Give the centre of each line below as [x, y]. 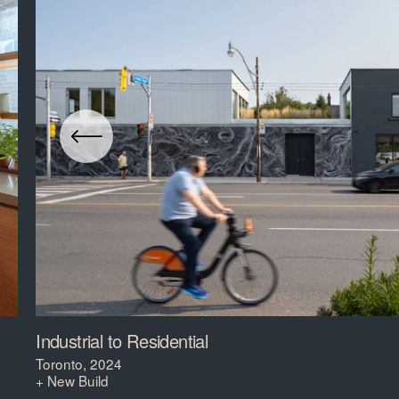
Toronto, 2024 [79, 363]
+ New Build [73, 380]
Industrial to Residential [122, 340]
